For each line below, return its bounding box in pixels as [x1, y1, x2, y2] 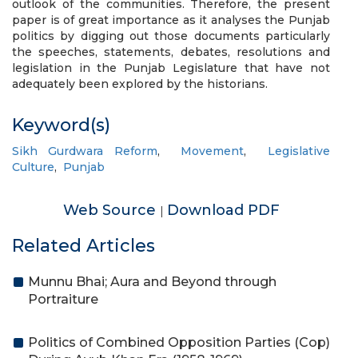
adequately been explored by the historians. [12, 77, 268, 91]
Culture [12, 160, 54, 174]
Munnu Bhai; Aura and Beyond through [28, 274, 276, 289]
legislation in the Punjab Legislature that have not [12, 61, 330, 75]
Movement [181, 144, 245, 158]
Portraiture [28, 292, 98, 307]
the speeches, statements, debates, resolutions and [12, 45, 330, 59]
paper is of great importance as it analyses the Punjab [12, 13, 330, 27]
